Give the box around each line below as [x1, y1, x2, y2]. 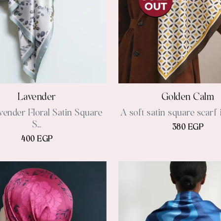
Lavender [17, 91, 56, 104]
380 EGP [172, 122, 204, 133]
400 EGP [21, 134, 53, 145]
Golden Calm [161, 91, 215, 104]
